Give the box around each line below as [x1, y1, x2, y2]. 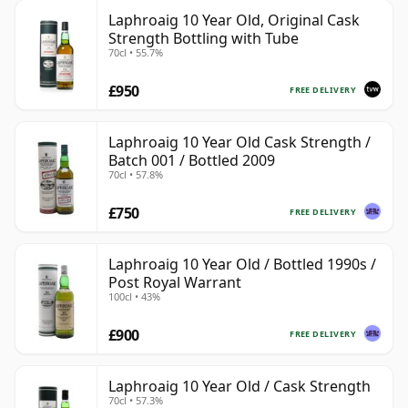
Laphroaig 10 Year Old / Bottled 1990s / [108, 254, 376, 275]
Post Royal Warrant [108, 272, 241, 293]
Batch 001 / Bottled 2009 [108, 150, 275, 171]
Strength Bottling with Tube [108, 28, 299, 49]
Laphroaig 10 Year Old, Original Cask [108, 10, 360, 31]
